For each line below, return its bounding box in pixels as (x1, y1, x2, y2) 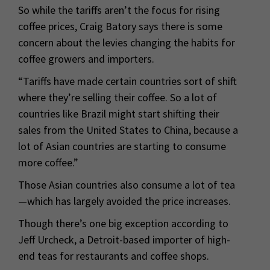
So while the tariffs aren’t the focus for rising (18, 3, 220, 17)
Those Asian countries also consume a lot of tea (18, 178, 235, 192)
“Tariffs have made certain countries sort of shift (18, 74, 237, 89)
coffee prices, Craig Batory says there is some (18, 19, 222, 34)
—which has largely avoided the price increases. (18, 194, 231, 209)
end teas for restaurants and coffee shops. (18, 249, 209, 263)
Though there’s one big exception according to (18, 216, 228, 231)
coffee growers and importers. (18, 52, 154, 66)
